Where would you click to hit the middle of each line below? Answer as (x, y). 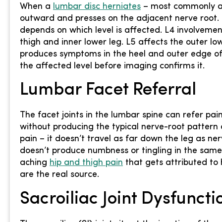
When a (36, 6)
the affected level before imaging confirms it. (112, 66)
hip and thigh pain (86, 163)
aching (35, 163)
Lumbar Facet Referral (108, 91)
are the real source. (59, 175)
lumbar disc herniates (97, 6)
